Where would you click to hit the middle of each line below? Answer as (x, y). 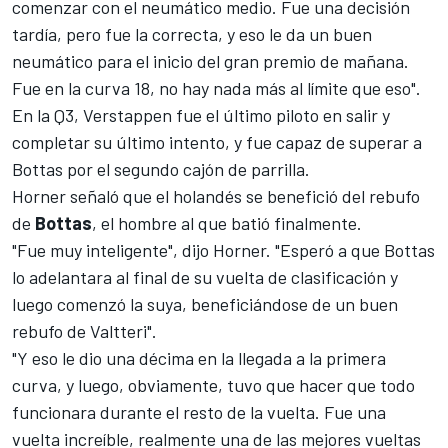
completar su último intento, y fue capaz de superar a (217, 141)
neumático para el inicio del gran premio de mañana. (210, 60)
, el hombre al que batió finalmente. (227, 222)
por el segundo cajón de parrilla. (186, 168)
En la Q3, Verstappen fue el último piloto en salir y (201, 114)
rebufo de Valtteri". (84, 330)
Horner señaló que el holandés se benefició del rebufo (216, 195)
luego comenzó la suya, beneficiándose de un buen (205, 303)
